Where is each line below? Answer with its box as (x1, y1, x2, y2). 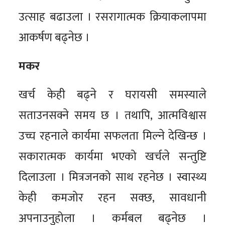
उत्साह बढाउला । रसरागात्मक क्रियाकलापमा (19, 7, 206, 27)
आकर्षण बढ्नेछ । (19, 28, 90, 47)
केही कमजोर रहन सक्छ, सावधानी (19, 188, 206, 207)
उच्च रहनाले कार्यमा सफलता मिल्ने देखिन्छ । (19, 126, 206, 146)
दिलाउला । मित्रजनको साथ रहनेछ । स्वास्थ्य (19, 167, 206, 187)
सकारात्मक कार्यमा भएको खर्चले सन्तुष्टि (19, 147, 206, 166)
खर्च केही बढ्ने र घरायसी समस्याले (19, 85, 206, 104)
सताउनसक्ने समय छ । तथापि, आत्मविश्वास (19, 105, 206, 125)
